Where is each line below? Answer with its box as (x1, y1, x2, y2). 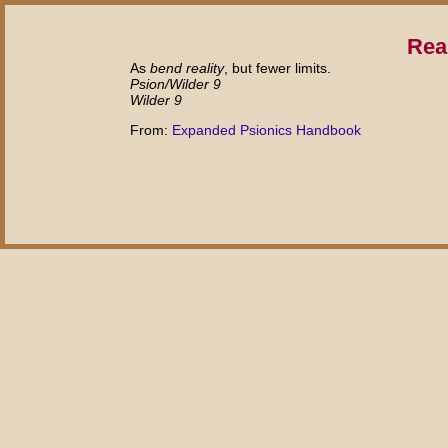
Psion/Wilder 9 (130, 75, 221, 92)
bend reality (150, 59, 224, 76)
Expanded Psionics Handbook (172, 122, 361, 139)
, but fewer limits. (224, 59, 331, 76)
